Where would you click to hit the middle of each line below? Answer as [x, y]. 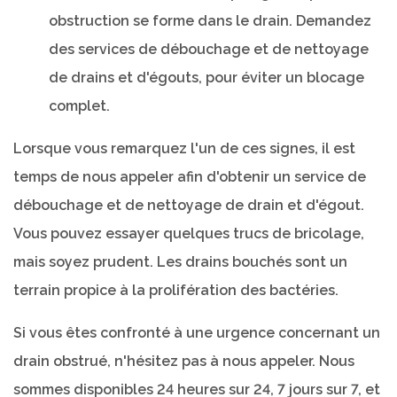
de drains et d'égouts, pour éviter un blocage [206, 78]
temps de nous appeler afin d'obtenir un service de [190, 177]
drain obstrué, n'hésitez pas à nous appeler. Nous [184, 361]
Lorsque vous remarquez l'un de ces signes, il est [184, 148]
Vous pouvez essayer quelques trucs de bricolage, [189, 234]
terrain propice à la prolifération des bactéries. [176, 290]
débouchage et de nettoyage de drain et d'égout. [189, 205]
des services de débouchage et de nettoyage [209, 49]
